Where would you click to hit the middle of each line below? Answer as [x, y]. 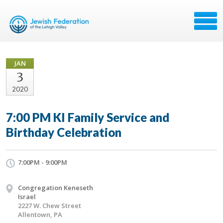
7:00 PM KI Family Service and [88, 117]
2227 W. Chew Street [50, 206]
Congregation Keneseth [56, 188]
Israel [27, 197]
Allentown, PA [40, 215]
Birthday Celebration [64, 132]
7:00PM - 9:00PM [43, 162]
